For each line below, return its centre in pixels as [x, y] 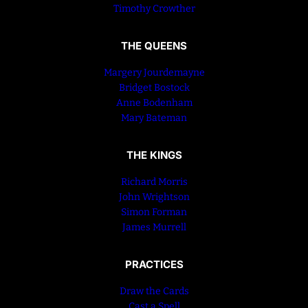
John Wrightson [154, 197]
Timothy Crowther [154, 9]
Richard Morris [154, 181]
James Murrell [154, 227]
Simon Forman [154, 212]
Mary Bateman [154, 118]
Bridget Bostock [154, 88]
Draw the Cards [154, 291]
